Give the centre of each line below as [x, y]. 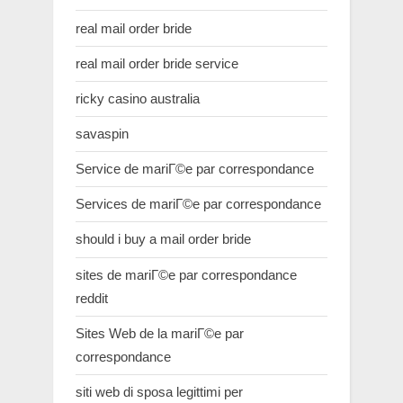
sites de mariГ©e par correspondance [186, 274]
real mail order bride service [157, 63]
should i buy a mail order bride [163, 239]
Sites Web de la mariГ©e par [160, 333]
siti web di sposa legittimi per [159, 391]
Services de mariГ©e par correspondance [198, 204]
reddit [92, 298]
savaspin [102, 133]
